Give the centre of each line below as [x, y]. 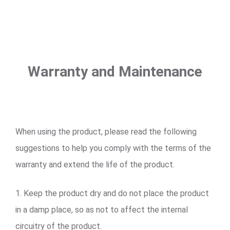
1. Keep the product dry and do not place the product [112, 194]
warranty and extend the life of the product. [95, 165]
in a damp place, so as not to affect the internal [102, 210]
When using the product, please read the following [106, 132]
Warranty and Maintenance [115, 72]
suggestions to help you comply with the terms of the [113, 148]
